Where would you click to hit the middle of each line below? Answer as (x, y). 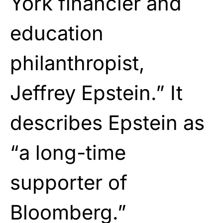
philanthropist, (77, 63)
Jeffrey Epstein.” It (96, 93)
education (57, 33)
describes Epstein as (107, 122)
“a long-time (68, 152)
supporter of (69, 182)
